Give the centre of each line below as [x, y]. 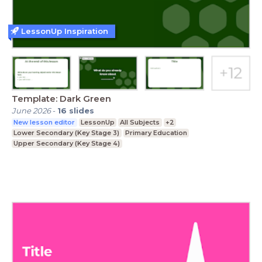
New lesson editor [44, 123]
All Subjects [140, 123]
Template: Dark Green [61, 99]
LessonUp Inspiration [65, 31]
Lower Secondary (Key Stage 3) [67, 133]
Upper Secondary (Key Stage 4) [67, 144]
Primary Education [156, 133]
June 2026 [31, 111]
